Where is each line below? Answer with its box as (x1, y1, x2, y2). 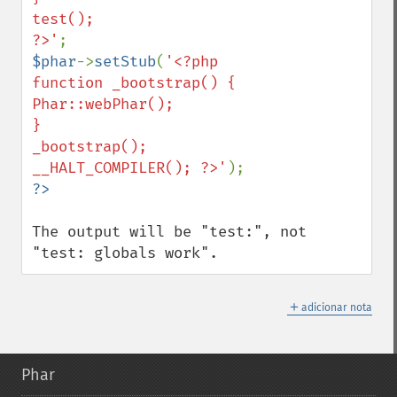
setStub (94, 52, 156, 71)
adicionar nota (301, 301, 372, 314)
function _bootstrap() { (32, 74, 236, 92)
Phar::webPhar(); (32, 95, 174, 113)
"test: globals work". (32, 244, 218, 262)
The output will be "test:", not (32, 222, 307, 241)
